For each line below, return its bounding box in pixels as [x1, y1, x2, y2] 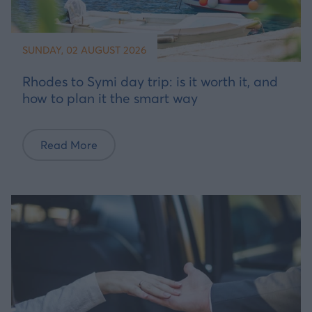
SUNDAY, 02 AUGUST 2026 [22, 43, 146, 56]
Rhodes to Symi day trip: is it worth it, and [22, 72, 278, 90]
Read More [40, 138, 97, 153]
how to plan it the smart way [22, 89, 198, 107]
